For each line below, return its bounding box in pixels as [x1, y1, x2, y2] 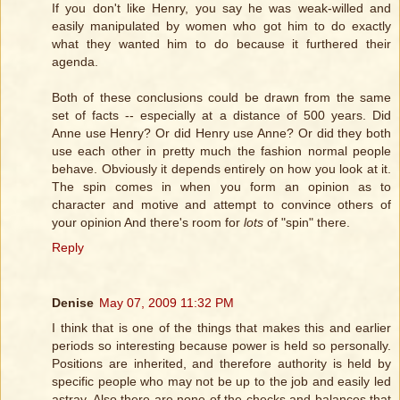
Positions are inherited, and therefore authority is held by [52, 356, 391, 371]
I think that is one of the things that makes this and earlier [52, 321, 391, 336]
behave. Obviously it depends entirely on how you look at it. [52, 162, 391, 177]
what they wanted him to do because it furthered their [52, 37, 391, 52]
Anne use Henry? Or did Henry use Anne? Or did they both [52, 126, 391, 141]
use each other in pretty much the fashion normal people [52, 144, 391, 159]
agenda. [52, 54, 98, 70]
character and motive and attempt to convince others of [52, 197, 391, 212]
